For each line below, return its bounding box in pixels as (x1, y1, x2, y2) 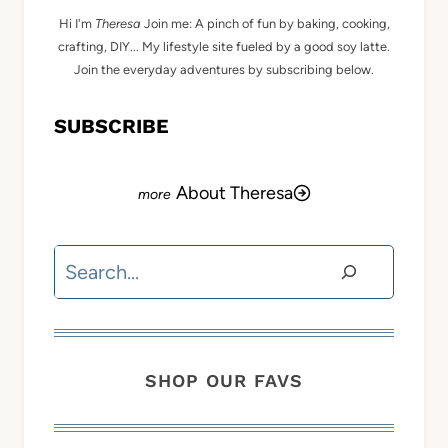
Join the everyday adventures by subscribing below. (74, 62, 374, 78)
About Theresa (175, 182, 293, 205)
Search (53, 250, 115, 275)
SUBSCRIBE (54, 114, 169, 139)
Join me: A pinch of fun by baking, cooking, (140, 16, 390, 32)
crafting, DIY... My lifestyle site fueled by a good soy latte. (58, 39, 390, 55)
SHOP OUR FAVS (145, 370, 303, 392)
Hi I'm (58, 16, 95, 32)
